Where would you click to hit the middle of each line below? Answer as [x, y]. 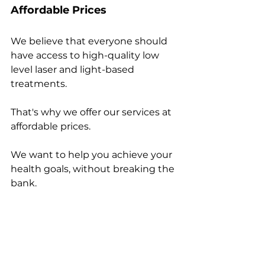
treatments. [40, 84]
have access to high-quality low [86, 56]
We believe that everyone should [90, 41]
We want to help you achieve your [93, 155]
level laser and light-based [74, 70]
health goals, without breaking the [94, 169]
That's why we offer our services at [92, 112]
